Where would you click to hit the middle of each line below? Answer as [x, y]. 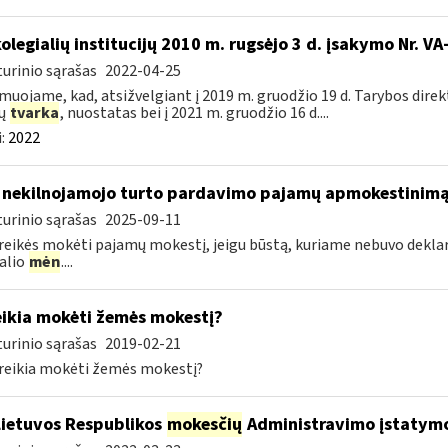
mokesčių [204, 424]
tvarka [34, 113]
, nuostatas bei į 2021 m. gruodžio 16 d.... [194, 113]
